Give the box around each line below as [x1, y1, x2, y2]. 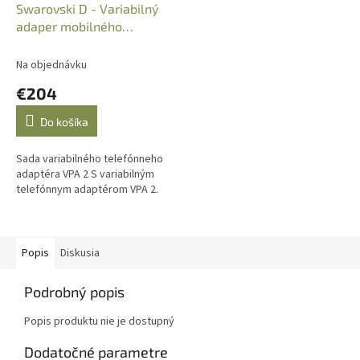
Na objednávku [16, 56, 87, 73]
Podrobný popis [24, 282, 125, 301]
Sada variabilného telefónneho [16, 150, 163, 167]
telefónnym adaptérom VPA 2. [16, 181, 158, 198]
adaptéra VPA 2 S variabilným [16, 166, 154, 182]
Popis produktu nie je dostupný [24, 313, 174, 329]
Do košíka [40, 114, 88, 129]
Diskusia [60, 244, 100, 261]
